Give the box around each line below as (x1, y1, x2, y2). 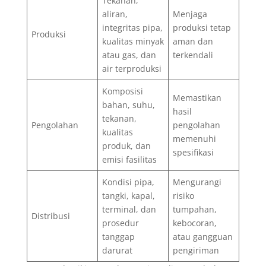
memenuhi (172, 132, 216, 144)
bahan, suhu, (102, 99, 155, 110)
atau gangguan (172, 230, 233, 242)
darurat (102, 244, 132, 256)
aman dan (172, 35, 213, 47)
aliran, (102, 8, 128, 20)
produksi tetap (172, 21, 231, 33)
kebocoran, (172, 217, 217, 229)
